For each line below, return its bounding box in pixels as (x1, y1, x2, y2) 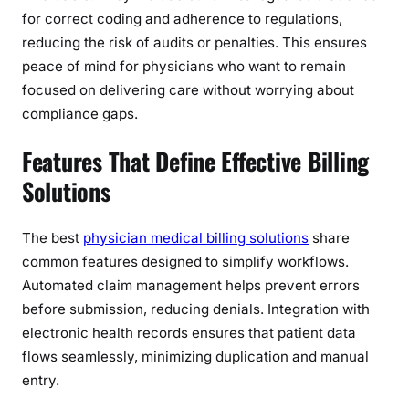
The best (22, 228, 83, 246)
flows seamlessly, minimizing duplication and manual (22, 347, 369, 365)
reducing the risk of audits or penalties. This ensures (22, 34, 367, 52)
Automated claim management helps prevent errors (22, 276, 360, 294)
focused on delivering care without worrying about (22, 81, 354, 100)
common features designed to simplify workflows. (22, 252, 349, 270)
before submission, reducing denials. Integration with (22, 299, 370, 318)
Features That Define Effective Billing (22, 142, 370, 179)
